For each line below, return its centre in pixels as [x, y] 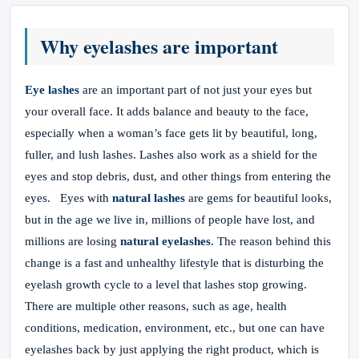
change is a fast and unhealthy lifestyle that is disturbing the [174, 263]
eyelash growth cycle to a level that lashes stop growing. [169, 284]
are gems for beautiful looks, [258, 198]
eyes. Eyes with [69, 198]
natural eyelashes [165, 241]
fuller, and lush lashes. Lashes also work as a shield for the [171, 155]
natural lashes [149, 198]
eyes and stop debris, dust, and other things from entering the [178, 176]
